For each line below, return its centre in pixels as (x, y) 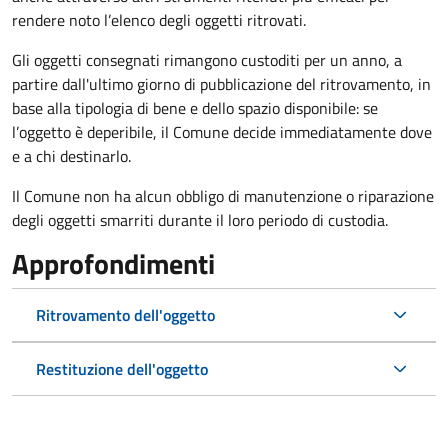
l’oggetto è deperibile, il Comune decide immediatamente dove (222, 132)
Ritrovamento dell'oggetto (125, 315)
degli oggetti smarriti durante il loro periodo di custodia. (200, 220)
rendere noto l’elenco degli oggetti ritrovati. (159, 20)
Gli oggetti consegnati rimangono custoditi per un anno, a (207, 60)
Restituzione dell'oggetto (122, 369)
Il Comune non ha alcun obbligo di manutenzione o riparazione (223, 196)
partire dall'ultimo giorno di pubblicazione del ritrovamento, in (221, 84)
